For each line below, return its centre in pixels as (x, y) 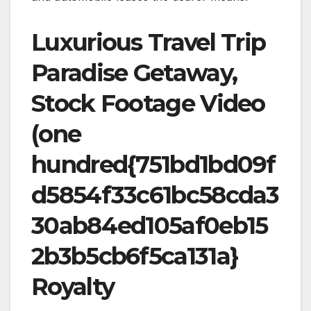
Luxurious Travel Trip (149, 43)
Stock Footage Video (148, 104)
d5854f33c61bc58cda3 (155, 195)
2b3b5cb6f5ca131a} (135, 257)
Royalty (73, 287)
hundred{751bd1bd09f (153, 165)
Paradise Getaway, (134, 73)
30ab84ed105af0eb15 (150, 226)
